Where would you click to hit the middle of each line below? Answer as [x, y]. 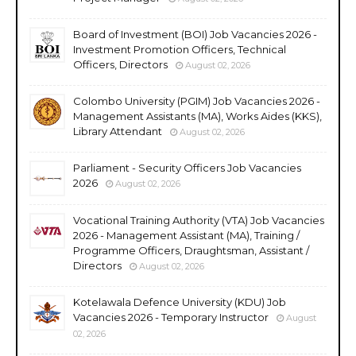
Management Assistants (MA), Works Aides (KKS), [197, 116]
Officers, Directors [120, 64]
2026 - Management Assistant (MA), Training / [186, 235]
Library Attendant [118, 131]
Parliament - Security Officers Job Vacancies [187, 167]
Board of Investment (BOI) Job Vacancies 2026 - [195, 34]
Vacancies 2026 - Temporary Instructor [171, 317]
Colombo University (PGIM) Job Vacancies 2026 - [197, 101]
